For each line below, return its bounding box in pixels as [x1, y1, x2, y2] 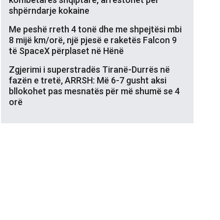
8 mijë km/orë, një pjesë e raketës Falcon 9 [9, 34, 177, 45]
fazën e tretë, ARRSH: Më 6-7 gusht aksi [9, 75, 166, 85]
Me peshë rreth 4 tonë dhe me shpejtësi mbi [9, 24, 182, 34]
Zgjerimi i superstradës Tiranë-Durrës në [9, 64, 170, 75]
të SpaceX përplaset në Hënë [9, 45, 124, 56]
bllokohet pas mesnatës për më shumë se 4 [9, 85, 180, 96]
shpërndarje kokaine [9, 5, 89, 16]
